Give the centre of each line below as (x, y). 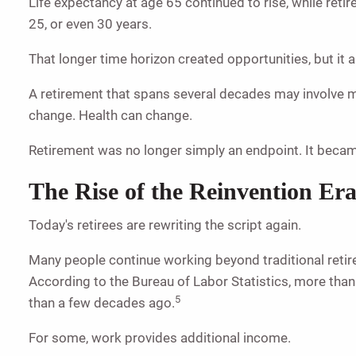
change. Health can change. (111, 115)
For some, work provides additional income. (160, 338)
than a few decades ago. (102, 303)
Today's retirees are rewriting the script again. (165, 225)
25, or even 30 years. (91, 23)
